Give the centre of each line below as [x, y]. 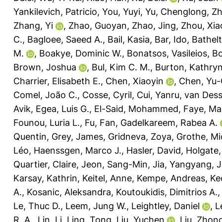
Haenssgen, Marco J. [78, 150]
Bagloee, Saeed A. [65, 39]
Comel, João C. [45, 95]
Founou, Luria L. [47, 122]
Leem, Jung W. [96, 206]
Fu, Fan [100, 122]
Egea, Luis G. [62, 109]
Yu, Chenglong [176, 11]
